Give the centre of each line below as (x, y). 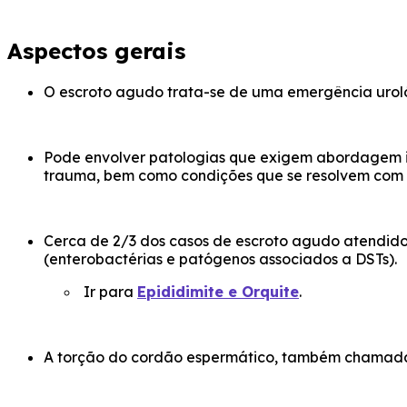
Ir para (109, 292)
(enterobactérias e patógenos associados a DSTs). (220, 259)
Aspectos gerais (96, 51)
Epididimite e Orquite (218, 292)
